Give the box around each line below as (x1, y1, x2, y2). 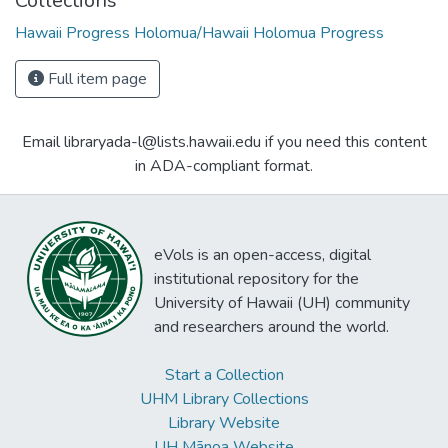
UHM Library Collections (139, 388, 309, 410)
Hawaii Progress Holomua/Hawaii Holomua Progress (15, 22, 384, 44)
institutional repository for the (154, 268, 359, 290)
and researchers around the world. (154, 316, 389, 338)
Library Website (168, 412, 280, 434)
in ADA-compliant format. (135, 155, 313, 177)
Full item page (44, 68, 147, 90)
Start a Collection (164, 364, 284, 386)
